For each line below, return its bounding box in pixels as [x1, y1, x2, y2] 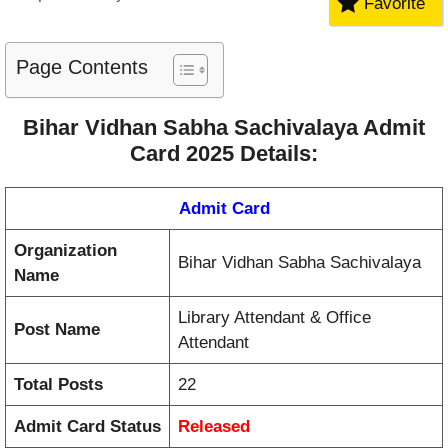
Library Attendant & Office [178, 307, 371, 327]
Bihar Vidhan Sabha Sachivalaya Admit [23, 114, 425, 140]
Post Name [14, 319, 100, 339]
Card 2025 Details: [130, 140, 318, 166]
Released [178, 416, 250, 436]
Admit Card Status [14, 416, 161, 436]
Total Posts [14, 374, 103, 394]
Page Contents [16, 55, 148, 78]
